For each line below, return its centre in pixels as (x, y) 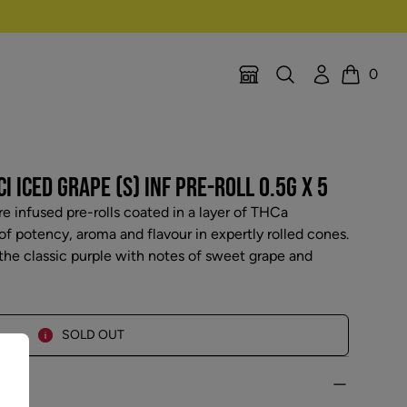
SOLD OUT (93, 335)
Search (296, 73)
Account (338, 73)
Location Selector (295, 84)
